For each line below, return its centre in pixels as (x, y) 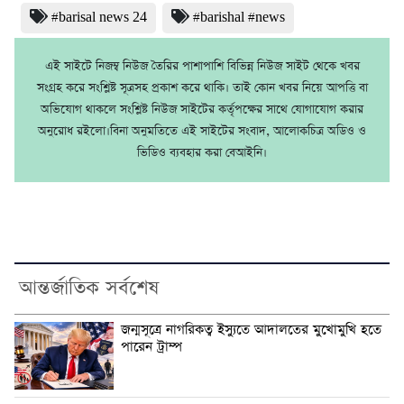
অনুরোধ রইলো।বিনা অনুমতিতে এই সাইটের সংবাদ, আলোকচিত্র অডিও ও (202, 132)
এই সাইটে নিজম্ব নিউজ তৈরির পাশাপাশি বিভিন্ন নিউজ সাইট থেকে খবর (202, 67)
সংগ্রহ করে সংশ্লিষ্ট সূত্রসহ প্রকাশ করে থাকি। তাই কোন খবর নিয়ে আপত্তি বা (202, 88)
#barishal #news (239, 18)
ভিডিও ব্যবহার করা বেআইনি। (202, 153)
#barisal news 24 (99, 18)
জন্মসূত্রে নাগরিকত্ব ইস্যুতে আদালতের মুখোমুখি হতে (251, 331)
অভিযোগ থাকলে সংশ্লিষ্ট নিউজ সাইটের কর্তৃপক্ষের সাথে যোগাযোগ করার (202, 110)
